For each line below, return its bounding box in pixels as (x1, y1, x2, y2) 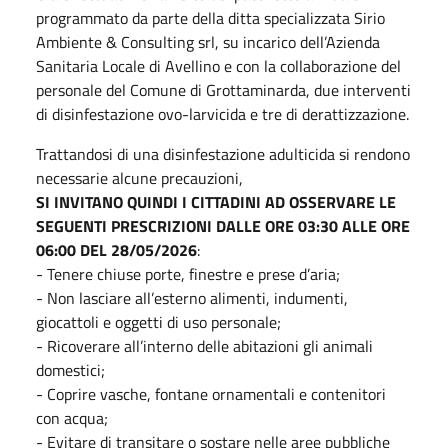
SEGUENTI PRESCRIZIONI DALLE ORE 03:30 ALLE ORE (36, 213, 410, 238)
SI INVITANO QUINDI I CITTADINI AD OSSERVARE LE (36, 189, 396, 214)
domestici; (36, 357, 105, 382)
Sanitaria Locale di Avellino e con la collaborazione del (36, 53, 401, 78)
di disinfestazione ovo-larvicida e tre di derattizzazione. (36, 101, 409, 126)
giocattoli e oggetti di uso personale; (36, 309, 281, 334)
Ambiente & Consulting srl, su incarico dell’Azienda (36, 29, 380, 54)
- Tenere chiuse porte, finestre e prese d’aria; (36, 261, 340, 286)
